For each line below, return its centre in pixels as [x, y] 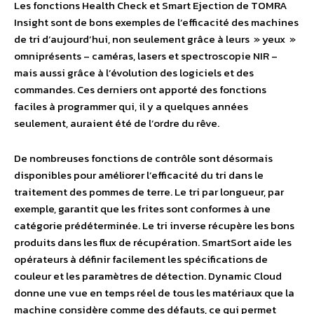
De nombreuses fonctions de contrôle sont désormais [143, 158]
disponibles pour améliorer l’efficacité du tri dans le [139, 175]
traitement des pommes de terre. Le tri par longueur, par [149, 191]
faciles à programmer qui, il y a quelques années [131, 106]
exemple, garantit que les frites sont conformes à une [142, 208]
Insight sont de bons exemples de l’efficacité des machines [156, 22]
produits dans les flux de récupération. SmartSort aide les [153, 242]
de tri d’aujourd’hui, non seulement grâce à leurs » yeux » [155, 39]
